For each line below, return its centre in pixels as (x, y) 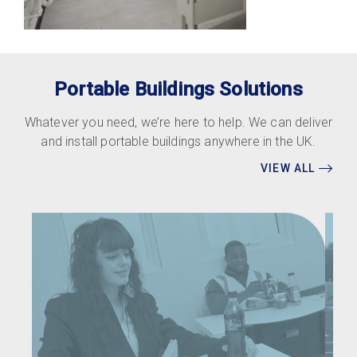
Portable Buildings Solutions (178, 90)
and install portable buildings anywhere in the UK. (178, 142)
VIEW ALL (289, 169)
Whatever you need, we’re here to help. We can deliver (178, 123)
